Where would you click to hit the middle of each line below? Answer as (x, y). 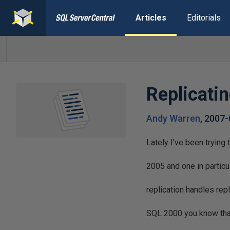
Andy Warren (174, 118)
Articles (151, 18)
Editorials (204, 18)
